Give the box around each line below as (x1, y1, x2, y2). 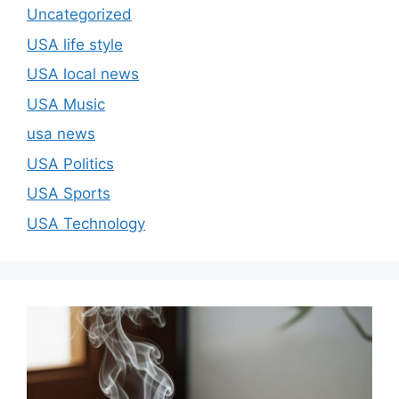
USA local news (27, 65, 139, 84)
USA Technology (27, 214, 145, 232)
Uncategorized (27, 5, 132, 24)
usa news (27, 125, 95, 143)
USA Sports (27, 184, 110, 203)
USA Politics (27, 154, 114, 173)
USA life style (27, 35, 123, 53)
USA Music (27, 94, 105, 113)
